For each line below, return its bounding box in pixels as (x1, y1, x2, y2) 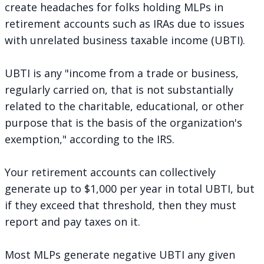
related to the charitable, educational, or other (5, 98, 244, 113)
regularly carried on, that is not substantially (5, 82, 233, 97)
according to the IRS (70, 131, 172, 146)
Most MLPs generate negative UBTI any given (5, 247, 235, 262)
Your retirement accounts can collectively (5, 164, 216, 179)
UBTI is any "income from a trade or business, (5, 65, 239, 80)
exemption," (5, 131, 70, 146)
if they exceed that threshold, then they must (5, 197, 236, 212)
